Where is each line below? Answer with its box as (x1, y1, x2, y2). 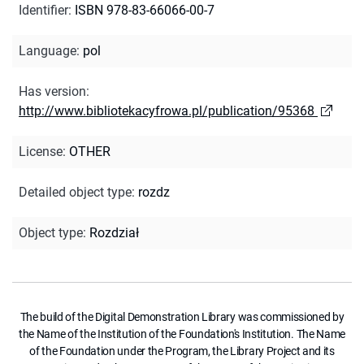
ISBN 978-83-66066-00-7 (75, 2, 214, 18)
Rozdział (89, 224, 139, 240)
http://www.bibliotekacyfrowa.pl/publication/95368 (19, 102, 314, 119)
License (19, 143, 63, 159)
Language (19, 42, 76, 58)
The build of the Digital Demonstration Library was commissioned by (19, 310, 344, 323)
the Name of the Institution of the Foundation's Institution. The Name (19, 327, 345, 340)
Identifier (19, 2, 68, 18)
